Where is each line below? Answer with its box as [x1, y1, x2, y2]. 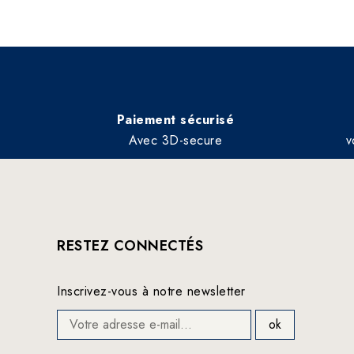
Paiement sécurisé [116, 110, 235, 129]
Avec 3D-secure [129, 130, 222, 149]
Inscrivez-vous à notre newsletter [57, 281, 246, 300]
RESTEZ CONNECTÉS [57, 235, 203, 256]
